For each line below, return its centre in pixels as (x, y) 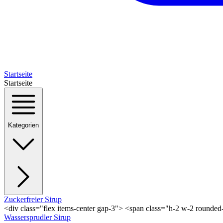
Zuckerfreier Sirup (33, 199)
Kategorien (23, 125)
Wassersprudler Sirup (37, 217)
